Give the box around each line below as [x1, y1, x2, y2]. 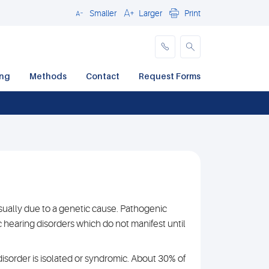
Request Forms [139, 71, 201, 81]
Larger [139, 8, 162, 18]
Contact [86, 71, 119, 81]
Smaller [89, 8, 116, 18]
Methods [29, 71, 67, 81]
